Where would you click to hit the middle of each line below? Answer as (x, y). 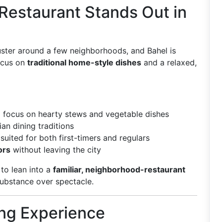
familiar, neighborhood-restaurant (119, 169)
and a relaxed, (169, 62)
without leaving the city (56, 150)
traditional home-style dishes (84, 62)
